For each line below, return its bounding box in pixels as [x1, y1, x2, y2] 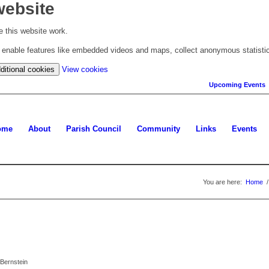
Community [137, 124, 180, 134]
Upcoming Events [209, 81, 265, 89]
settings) [107, 102, 138, 112]
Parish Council [66, 124, 121, 134]
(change [107, 64, 135, 74]
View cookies [62, 65, 108, 74]
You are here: [203, 178, 242, 186]
